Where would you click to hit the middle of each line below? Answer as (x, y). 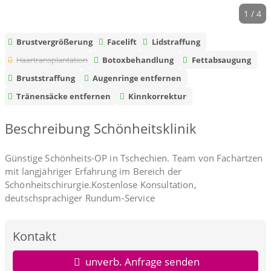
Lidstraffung (176, 41)
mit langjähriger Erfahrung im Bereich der (93, 171)
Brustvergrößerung (55, 41)
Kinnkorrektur (158, 96)
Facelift (122, 41)
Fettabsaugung (221, 60)
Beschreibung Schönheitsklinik (101, 128)
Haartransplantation (52, 60)
